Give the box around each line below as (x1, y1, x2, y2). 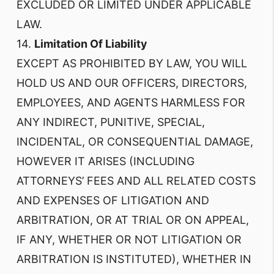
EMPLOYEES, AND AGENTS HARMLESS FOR (17, 96, 245, 109)
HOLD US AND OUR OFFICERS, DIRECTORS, (17, 76, 247, 89)
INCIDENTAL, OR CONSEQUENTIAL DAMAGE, (17, 135, 253, 148)
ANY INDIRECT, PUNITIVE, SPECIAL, (17, 116, 205, 128)
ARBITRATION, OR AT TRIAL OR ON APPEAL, (17, 213, 249, 226)
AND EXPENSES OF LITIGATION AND (17, 194, 209, 207)
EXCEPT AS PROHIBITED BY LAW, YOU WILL (17, 57, 247, 70)
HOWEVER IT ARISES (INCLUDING (17, 155, 194, 168)
